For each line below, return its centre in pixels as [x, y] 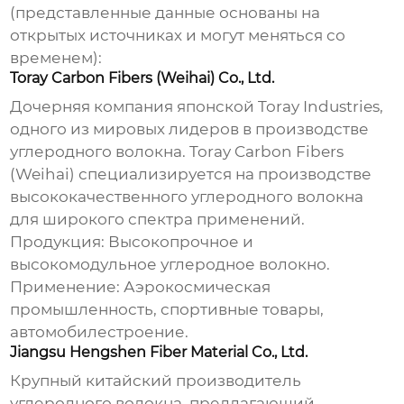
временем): [56, 58]
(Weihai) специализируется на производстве [191, 174]
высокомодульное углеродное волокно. [170, 265]
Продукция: [58, 242]
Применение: [65, 287]
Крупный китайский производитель [156, 381]
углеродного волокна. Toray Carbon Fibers [177, 152]
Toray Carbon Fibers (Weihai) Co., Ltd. [142, 78]
